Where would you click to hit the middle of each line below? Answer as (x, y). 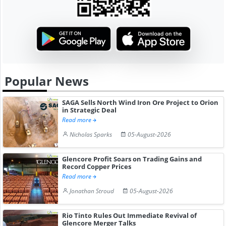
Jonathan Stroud (92, 191)
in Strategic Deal (90, 110)
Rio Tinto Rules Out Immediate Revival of (130, 215)
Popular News (47, 81)
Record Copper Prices (97, 166)
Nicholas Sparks (91, 134)
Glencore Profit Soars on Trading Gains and (132, 159)
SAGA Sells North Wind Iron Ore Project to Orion (140, 102)
